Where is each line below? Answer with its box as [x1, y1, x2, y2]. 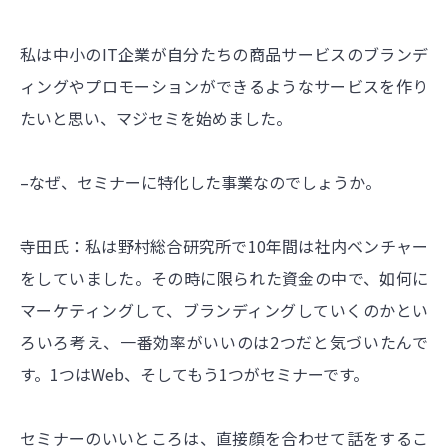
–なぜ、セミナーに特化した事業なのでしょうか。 [20, 169, 381, 194]
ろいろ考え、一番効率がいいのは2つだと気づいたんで [20, 329, 428, 354]
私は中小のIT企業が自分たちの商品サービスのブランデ [20, 41, 428, 66]
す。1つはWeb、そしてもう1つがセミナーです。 [20, 361, 369, 386]
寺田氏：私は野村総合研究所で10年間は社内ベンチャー [20, 233, 428, 258]
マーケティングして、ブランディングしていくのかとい [20, 297, 428, 322]
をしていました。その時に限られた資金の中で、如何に [20, 265, 428, 290]
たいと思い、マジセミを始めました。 [20, 105, 292, 130]
